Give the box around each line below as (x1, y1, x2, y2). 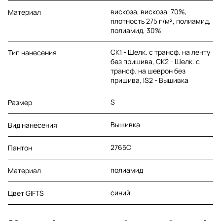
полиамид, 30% (110, 25, 161, 35)
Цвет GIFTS (8, 188, 44, 198)
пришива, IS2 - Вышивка (110, 75, 188, 85)
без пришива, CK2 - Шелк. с (110, 56, 200, 66)
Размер (8, 97, 32, 107)
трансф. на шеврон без (110, 66, 185, 75)
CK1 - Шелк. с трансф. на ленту (110, 47, 210, 57)
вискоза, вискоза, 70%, (110, 6, 187, 16)
